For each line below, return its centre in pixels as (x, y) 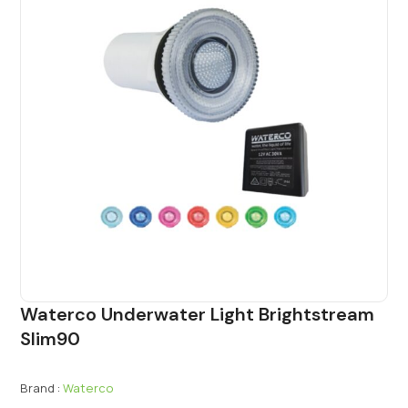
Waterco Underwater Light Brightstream (198, 314)
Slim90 (51, 338)
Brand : (41, 388)
